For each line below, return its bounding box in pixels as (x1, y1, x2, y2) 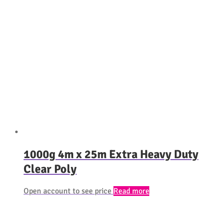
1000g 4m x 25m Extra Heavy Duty (24, 147, 198, 162)
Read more (113, 186, 149, 196)
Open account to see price (24, 186, 111, 196)
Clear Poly (24, 162, 77, 177)
